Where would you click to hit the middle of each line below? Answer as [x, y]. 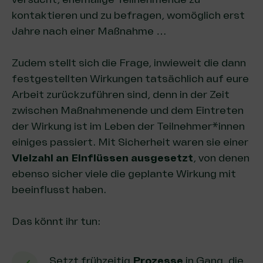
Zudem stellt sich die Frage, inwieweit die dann [129, 63]
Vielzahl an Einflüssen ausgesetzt [102, 158]
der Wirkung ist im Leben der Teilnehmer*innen [128, 126]
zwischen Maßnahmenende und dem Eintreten [128, 110]
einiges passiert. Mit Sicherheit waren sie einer [130, 142]
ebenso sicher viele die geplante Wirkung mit [124, 174]
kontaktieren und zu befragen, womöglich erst [128, 15]
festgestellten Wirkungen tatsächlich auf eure [130, 79]
